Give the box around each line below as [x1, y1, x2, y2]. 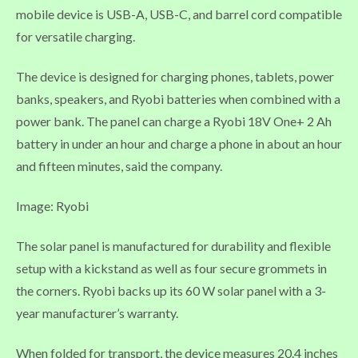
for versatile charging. [16, 28, 135, 44]
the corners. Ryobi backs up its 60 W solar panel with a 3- [16, 282, 326, 298]
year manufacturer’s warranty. [16, 304, 178, 320]
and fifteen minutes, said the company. [16, 157, 222, 173]
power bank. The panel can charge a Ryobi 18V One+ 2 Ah [16, 113, 332, 129]
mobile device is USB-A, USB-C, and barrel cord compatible [16, 6, 342, 22]
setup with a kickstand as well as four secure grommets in [16, 260, 327, 276]
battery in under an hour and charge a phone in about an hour [16, 135, 342, 151]
